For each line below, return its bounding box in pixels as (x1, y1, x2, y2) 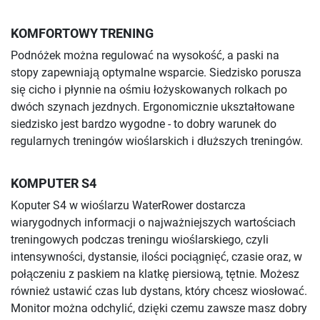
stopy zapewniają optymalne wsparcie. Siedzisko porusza (11, 65, 301, 79)
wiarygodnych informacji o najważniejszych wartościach (11, 216, 296, 230)
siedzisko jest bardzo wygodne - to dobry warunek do (11, 116, 276, 131)
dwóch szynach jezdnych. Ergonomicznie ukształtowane (11, 99, 294, 114)
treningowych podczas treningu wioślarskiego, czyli (11, 233, 269, 247)
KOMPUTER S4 (11, 176, 96, 191)
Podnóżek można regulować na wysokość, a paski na (11, 48, 279, 62)
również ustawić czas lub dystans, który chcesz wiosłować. (11, 284, 307, 299)
